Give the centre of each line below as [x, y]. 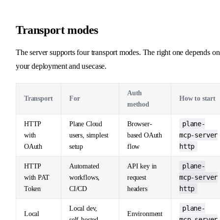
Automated [84, 166]
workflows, [85, 177]
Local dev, [83, 208]
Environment [145, 214]
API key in [142, 166]
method [138, 104]
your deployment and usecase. [61, 66]
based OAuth [145, 135]
